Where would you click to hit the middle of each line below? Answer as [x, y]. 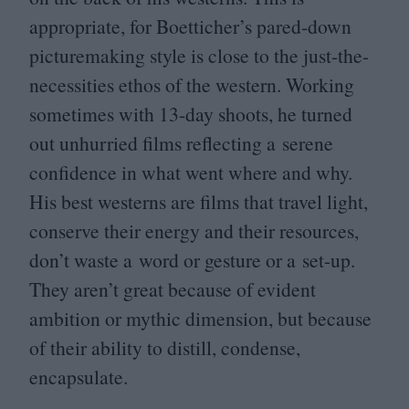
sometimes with [94, 114]
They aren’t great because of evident [173, 289]
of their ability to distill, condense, [165, 347]
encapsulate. [79, 377]
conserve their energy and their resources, [194, 231]
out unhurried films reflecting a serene [181, 143]
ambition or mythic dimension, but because [200, 318]
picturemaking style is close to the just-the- [199, 55]
